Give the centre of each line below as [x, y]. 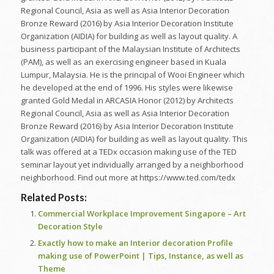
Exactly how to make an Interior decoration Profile [135, 243]
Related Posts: [54, 198]
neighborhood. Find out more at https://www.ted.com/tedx [128, 178]
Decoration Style [70, 227]
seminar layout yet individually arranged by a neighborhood [132, 165]
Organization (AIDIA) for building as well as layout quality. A [129, 36]
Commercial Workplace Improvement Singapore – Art [142, 214]
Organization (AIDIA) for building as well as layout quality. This [134, 139]
